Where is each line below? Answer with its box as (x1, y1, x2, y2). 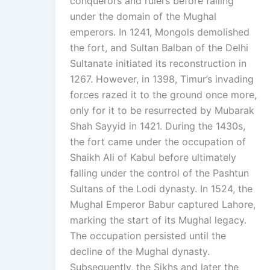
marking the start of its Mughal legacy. (70, 214, 246, 227)
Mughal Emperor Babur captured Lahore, (70, 198, 256, 211)
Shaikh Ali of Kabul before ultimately (70, 151, 236, 164)
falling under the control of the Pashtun (70, 167, 249, 180)
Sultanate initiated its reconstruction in (70, 57, 246, 70)
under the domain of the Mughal (70, 10, 216, 23)
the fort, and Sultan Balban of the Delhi (70, 42, 248, 54)
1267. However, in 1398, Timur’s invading (70, 73, 254, 86)
